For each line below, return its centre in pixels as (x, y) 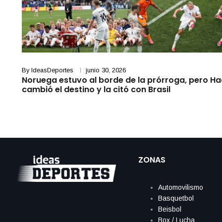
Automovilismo (180, 188)
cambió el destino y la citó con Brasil (97, 90)
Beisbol (169, 209)
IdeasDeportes (52, 70)
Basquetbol (176, 198)
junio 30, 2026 (106, 70)
